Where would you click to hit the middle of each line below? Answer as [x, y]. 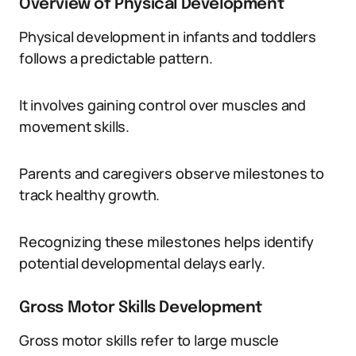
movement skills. [75, 126]
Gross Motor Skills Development [141, 308]
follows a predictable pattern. [116, 58]
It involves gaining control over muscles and [163, 105]
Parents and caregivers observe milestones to [172, 173]
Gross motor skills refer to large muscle [149, 340]
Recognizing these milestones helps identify [167, 242]
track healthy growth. [90, 195]
